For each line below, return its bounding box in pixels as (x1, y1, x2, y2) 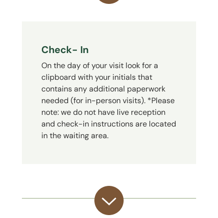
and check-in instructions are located (41, 118, 176, 129)
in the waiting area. (41, 130, 109, 141)
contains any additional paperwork (41, 83, 165, 94)
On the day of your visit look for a (41, 60, 158, 71)
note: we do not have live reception (41, 107, 165, 117)
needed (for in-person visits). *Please (41, 95, 175, 106)
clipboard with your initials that (41, 72, 152, 82)
